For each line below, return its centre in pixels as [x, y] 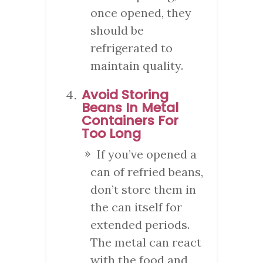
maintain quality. [137, 65]
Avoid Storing [125, 95]
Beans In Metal [130, 107]
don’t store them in [143, 189]
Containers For [130, 120]
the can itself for [136, 207]
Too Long [111, 133]
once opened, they [141, 12]
